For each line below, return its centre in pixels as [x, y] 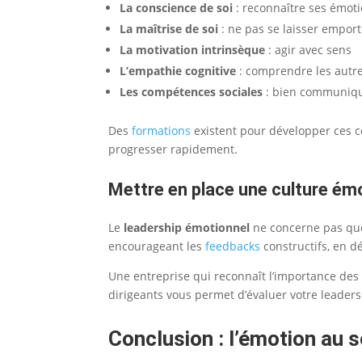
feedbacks [233, 246]
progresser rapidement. [173, 149]
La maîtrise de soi [169, 28]
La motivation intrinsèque [193, 49]
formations [162, 130]
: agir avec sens [309, 49]
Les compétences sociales [192, 91]
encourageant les [157, 246]
